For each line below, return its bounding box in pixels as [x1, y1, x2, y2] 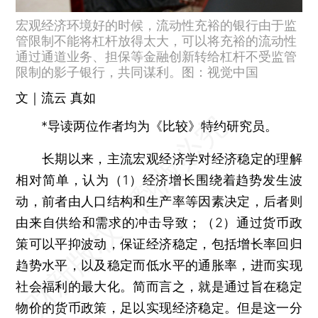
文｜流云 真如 [16, 89, 97, 105]
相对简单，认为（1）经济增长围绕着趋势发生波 [16, 172, 302, 187]
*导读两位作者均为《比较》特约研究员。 [16, 118, 278, 133]
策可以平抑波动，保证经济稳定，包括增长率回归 [16, 236, 302, 251]
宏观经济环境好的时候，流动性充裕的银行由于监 [16, 17, 297, 33]
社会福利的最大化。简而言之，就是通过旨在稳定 [16, 278, 302, 294]
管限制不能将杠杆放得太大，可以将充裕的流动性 [16, 33, 297, 48]
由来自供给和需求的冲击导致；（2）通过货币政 [16, 214, 302, 230]
